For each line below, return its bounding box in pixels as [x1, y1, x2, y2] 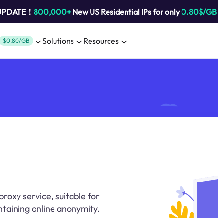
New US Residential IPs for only [71, 7, 181, 17]
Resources [83, 36, 119, 46]
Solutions [42, 36, 74, 46]
